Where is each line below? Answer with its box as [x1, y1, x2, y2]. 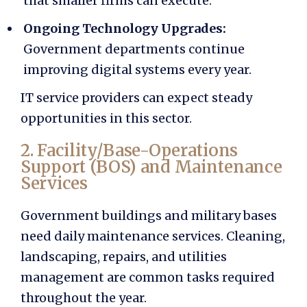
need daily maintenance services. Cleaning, [21, 228, 285, 244]
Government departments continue [23, 41, 245, 58]
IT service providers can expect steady [21, 89, 252, 106]
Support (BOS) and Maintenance [21, 156, 282, 177]
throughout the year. [21, 289, 147, 306]
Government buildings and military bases [21, 207, 277, 223]
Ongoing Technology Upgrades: [23, 21, 226, 37]
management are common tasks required [21, 269, 275, 285]
